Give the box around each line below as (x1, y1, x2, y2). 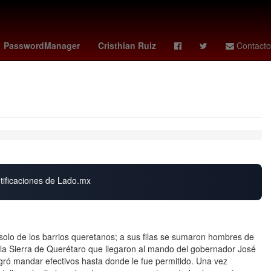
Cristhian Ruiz (98, 39, 156, 51)
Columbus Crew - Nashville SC (144, 35, 261, 47)
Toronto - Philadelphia (49, 35, 133, 47)
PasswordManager (4, 39, 80, 51)
